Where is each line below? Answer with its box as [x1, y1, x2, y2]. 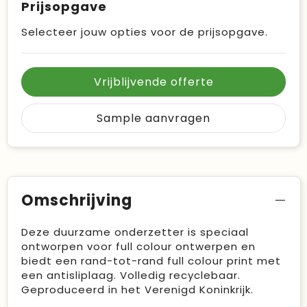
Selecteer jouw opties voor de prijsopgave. [21, 25, 268, 39]
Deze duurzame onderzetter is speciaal [21, 225, 249, 239]
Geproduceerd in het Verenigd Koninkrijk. [21, 282, 254, 297]
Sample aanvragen [97, 110, 210, 126]
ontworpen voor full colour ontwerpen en [21, 239, 256, 254]
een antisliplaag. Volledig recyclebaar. [21, 268, 241, 282]
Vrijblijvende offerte [93, 74, 214, 90]
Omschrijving [21, 190, 132, 211]
